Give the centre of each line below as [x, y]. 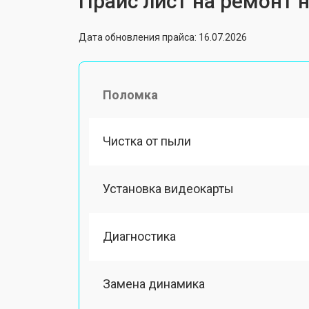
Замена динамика [154, 284]
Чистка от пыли [147, 141]
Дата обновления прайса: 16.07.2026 [163, 37]
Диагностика [139, 236]
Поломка [130, 94]
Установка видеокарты [168, 188]
